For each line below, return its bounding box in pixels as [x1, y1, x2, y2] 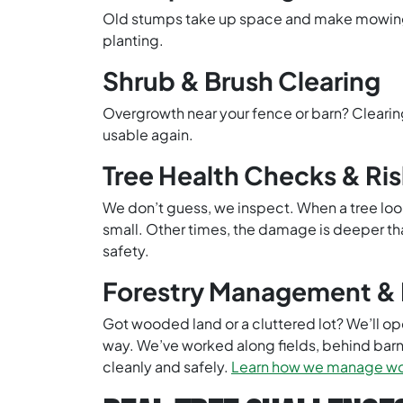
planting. [103, 31, 164, 50]
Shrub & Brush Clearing [103, 65, 381, 97]
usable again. [103, 125, 193, 145]
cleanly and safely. [103, 357, 231, 377]
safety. [103, 241, 149, 261]
